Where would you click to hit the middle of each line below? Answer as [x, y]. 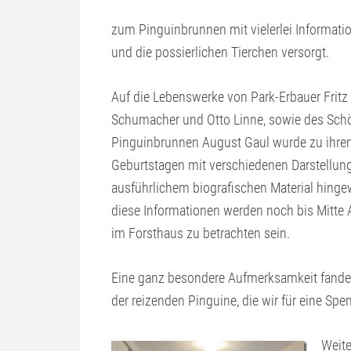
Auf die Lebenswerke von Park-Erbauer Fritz [230, 97]
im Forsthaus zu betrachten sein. [201, 233]
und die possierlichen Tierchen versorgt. [220, 52]
